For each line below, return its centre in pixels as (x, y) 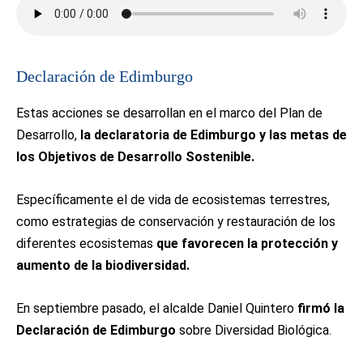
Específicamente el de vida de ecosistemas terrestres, (173, 200)
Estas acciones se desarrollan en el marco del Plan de (169, 113)
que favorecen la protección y (247, 243)
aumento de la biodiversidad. (103, 265)
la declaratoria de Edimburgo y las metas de (212, 135)
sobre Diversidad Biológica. (254, 330)
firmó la (321, 308)
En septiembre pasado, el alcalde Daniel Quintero (157, 308)
